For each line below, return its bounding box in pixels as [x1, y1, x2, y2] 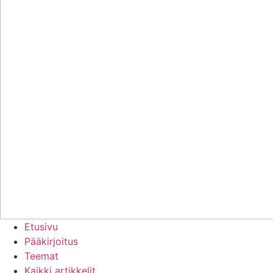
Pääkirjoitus [24, 235, 78, 247]
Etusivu [24, 221, 58, 233]
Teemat [24, 250, 58, 262]
